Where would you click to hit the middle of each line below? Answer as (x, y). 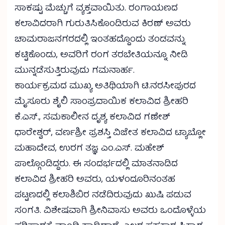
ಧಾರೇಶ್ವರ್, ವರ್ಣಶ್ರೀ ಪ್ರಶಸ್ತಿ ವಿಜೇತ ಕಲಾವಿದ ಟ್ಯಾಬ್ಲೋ (110, 134)
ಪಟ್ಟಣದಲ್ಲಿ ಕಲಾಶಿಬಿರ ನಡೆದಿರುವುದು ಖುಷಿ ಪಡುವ (103, 196)
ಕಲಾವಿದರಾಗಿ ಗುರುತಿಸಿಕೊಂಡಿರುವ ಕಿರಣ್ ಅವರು (103, 25)
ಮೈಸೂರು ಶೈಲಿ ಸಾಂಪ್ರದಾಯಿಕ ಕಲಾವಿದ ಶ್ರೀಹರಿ (101, 102)
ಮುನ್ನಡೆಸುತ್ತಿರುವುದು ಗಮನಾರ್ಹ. (75, 71)
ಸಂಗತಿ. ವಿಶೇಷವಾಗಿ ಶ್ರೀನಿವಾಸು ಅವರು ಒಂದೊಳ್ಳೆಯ (110, 211)
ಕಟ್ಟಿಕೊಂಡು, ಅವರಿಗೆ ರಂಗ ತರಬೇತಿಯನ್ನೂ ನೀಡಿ (101, 56)
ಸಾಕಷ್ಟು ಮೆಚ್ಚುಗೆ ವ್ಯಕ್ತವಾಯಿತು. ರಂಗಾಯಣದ (96, 9)
